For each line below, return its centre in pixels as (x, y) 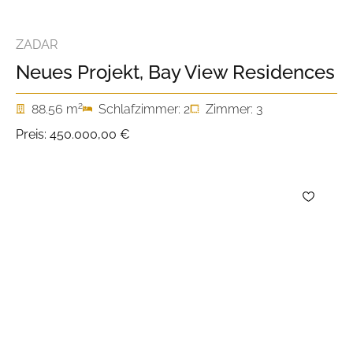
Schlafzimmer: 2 (144, 110)
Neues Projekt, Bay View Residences (175, 72)
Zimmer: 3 (234, 110)
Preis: (33, 135)
